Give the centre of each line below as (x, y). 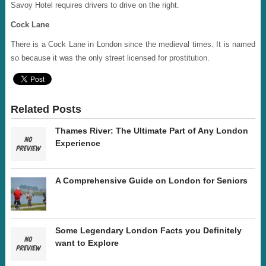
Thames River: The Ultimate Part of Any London (151, 130)
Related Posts (46, 109)
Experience (77, 143)
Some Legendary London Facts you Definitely (148, 230)
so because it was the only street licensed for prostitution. (110, 58)
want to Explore (87, 243)
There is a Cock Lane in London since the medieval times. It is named (133, 44)
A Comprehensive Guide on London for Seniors (151, 180)
